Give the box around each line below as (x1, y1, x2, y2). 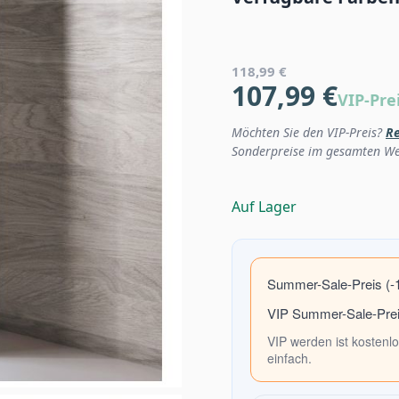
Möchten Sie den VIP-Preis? (232, 124, 386, 142)
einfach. (267, 349, 312, 368)
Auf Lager (232, 197, 297, 217)
